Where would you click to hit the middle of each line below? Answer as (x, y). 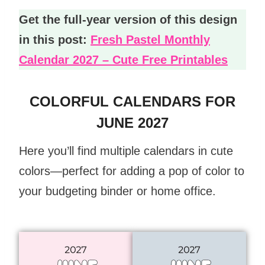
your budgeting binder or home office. (117, 191)
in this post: (53, 40)
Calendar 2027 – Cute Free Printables (123, 60)
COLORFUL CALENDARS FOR (132, 102)
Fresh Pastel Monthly (150, 40)
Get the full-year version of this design (128, 20)
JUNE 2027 (132, 123)
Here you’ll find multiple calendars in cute (126, 151)
